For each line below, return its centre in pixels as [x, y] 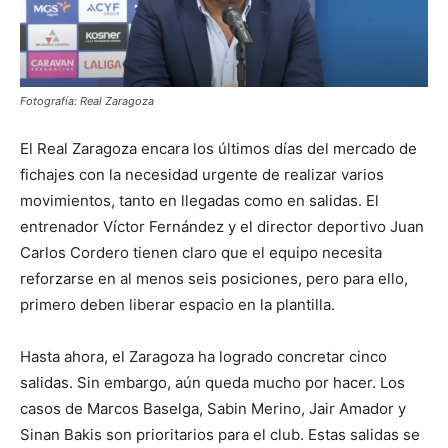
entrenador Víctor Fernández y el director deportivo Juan [222, 227]
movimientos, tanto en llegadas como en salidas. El [199, 201]
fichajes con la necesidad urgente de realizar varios [202, 175]
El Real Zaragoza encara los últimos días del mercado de [218, 149]
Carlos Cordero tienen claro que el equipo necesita [201, 253]
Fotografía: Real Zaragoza [87, 101]
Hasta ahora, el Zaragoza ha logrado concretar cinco [203, 357]
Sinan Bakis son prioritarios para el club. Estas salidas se [220, 435]
